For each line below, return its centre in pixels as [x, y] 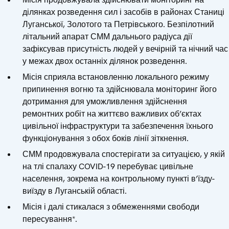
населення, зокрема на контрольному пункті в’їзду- [119, 179]
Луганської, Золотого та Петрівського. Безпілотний [118, 24]
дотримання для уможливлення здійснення [105, 101]
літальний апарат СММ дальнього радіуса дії [107, 36]
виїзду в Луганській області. [75, 191]
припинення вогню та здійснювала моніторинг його [120, 89]
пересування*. [50, 219]
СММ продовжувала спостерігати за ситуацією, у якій [124, 154]
